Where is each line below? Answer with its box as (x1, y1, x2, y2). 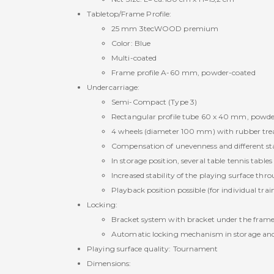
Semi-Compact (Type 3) (111, 97, 198, 106)
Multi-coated (111, 53, 157, 62)
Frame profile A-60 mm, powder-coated (111, 68, 256, 77)
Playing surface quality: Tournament (87, 244, 218, 253)
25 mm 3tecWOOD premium (111, 24, 219, 33)
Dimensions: (87, 259, 131, 268)
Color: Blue (111, 39, 151, 48)
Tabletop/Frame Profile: (87, 9, 172, 18)
